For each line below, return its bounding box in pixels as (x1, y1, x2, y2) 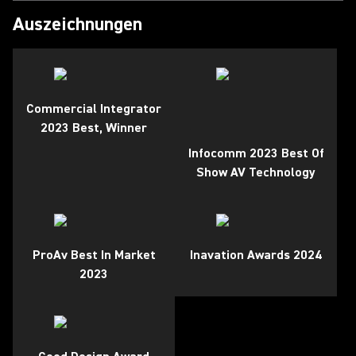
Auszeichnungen (13, 12, 142, 37)
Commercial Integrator (26, 101, 161, 117)
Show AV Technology (196, 164, 315, 180)
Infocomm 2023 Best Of (188, 145, 324, 161)
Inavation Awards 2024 (190, 247, 322, 263)
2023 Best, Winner (41, 120, 147, 136)
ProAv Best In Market (32, 247, 156, 263)
